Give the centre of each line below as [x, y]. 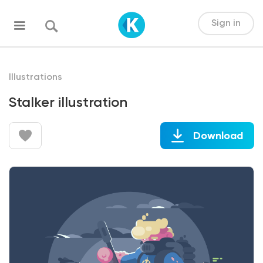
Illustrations [36, 77]
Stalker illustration [68, 103]
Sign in [226, 23]
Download [218, 136]
